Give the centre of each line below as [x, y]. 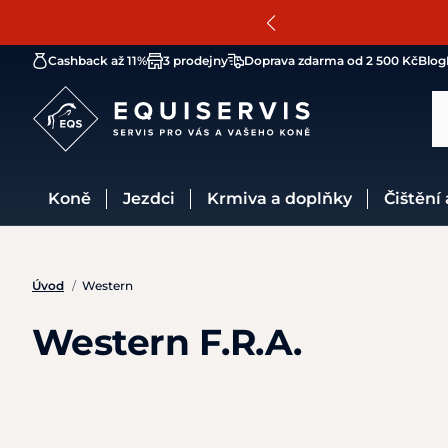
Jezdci [153, 198]
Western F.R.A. [167, 342]
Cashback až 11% [97, 60]
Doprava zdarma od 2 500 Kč [331, 60]
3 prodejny [195, 60]
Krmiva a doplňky [285, 198]
